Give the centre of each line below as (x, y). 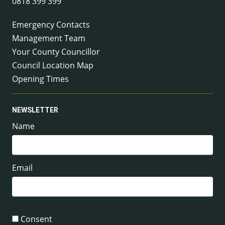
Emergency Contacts (51, 24)
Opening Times (40, 79)
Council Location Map (53, 65)
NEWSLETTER (35, 110)
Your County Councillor (56, 51)
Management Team (49, 38)
